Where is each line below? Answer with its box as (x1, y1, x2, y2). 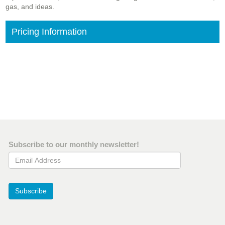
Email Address (8, 152, 57, 161)
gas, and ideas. (6, 3, 54, 11)
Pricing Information (12, 27, 87, 37)
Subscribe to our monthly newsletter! (9, 140, 139, 149)
